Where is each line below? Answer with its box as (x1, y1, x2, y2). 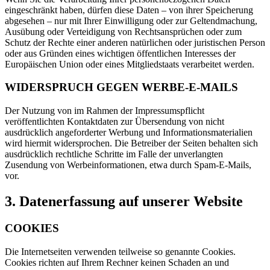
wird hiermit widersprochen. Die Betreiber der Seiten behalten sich (5, 138, 258, 149)
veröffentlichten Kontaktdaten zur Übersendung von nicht (5, 116, 224, 127)
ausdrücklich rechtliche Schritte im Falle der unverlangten (5, 149, 223, 160)
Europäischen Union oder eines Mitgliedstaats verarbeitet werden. (5, 58, 254, 69)
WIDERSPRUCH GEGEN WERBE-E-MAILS (5, 81, 238, 94)
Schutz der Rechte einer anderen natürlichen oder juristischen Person (5, 37, 265, 48)
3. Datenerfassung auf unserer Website (5, 193, 243, 210)
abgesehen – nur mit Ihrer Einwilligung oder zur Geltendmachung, (5, 15, 257, 26)
